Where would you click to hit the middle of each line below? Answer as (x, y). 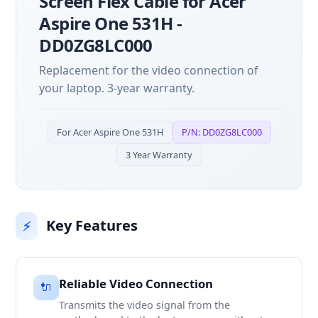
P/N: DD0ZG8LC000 (221, 132)
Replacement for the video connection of (149, 70)
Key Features (92, 226)
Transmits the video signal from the (145, 305)
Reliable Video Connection (136, 283)
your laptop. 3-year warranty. (117, 88)
